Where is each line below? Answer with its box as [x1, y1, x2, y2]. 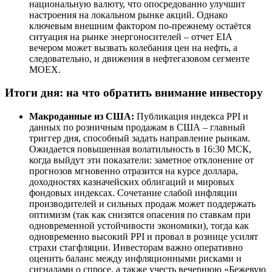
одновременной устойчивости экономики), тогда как [29, 220, 249, 231]
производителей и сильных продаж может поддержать [29, 199, 256, 209]
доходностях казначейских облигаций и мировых [29, 177, 234, 188]
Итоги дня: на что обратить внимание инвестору [5, 86, 263, 100]
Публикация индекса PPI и [134, 111, 248, 122]
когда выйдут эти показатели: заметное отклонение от [29, 155, 254, 166]
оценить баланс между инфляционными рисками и [29, 253, 242, 264]
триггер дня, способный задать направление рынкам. [29, 133, 250, 144]
